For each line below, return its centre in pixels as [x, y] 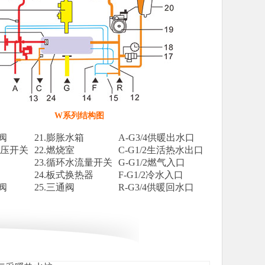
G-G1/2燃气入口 [152, 162]
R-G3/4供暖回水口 [156, 187]
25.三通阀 [54, 187]
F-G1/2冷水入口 [151, 175]
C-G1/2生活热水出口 [161, 150]
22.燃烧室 [54, 150]
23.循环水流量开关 [73, 162]
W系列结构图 [79, 116]
